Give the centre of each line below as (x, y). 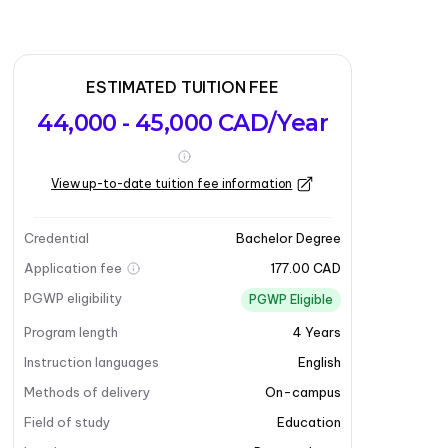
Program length (71, 332)
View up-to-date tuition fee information (172, 183)
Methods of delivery (88, 392)
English (319, 362)
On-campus (303, 392)
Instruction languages (92, 362)
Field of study (68, 422)
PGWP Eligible (291, 299)
